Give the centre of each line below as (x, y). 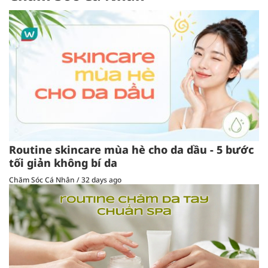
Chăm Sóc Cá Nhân (43, 180)
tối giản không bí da (63, 163)
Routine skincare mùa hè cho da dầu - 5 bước (131, 150)
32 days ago (101, 180)
